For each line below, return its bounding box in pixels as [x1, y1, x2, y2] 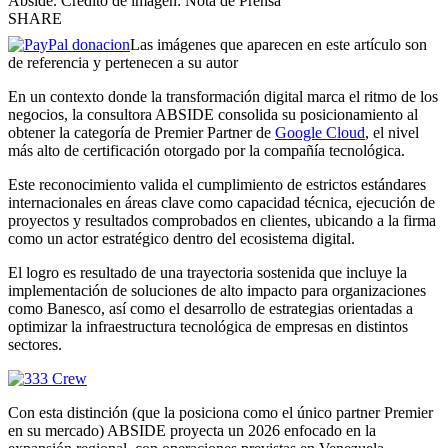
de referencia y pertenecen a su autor [8, 54, 238, 72]
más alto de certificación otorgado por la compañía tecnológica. [8, 142, 405, 160]
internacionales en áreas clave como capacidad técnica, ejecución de [8, 194, 435, 212]
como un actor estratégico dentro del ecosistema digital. [8, 230, 355, 248]
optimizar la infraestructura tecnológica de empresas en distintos [8, 318, 408, 336]
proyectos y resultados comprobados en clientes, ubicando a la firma [8, 212, 436, 230]
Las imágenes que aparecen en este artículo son [130, 36, 427, 54]
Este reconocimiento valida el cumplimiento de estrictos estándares [8, 176, 426, 194]
